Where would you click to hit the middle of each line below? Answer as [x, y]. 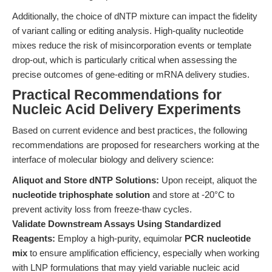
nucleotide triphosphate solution [81, 195]
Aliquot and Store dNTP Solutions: [86, 180]
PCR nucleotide [218, 238]
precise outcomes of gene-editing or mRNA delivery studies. [131, 74]
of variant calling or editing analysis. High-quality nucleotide [128, 31]
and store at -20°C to [192, 195]
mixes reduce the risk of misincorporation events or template [132, 45]
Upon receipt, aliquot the [208, 180]
